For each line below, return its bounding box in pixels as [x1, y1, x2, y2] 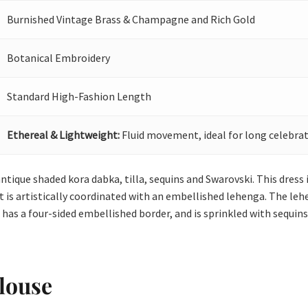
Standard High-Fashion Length [7, 89, 152, 104]
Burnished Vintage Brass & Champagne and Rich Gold [7, 12, 256, 27]
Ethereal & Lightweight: [7, 128, 120, 142]
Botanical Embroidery [7, 51, 111, 65]
